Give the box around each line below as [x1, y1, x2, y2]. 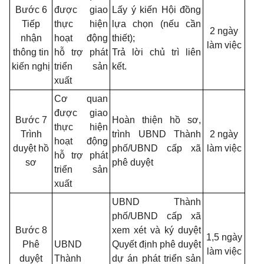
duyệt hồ [13, 143, 49, 153]
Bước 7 [15, 115, 47, 125]
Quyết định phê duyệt [112, 239, 201, 249]
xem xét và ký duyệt [112, 225, 201, 235]
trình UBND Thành [112, 129, 201, 139]
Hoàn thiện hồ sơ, [112, 115, 201, 125]
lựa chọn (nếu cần [112, 19, 201, 29]
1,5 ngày [206, 232, 242, 242]
